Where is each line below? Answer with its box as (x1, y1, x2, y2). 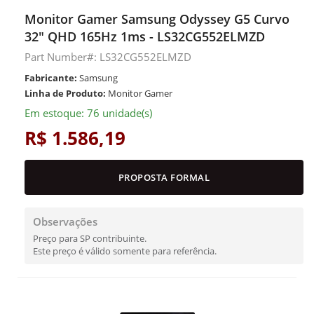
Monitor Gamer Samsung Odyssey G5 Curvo (25, 11, 289, 27)
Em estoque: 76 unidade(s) (25, 106, 152, 120)
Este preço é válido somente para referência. (33, 245, 217, 257)
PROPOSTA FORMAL (118, 171, 210, 184)
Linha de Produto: (25, 87, 106, 100)
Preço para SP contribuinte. (33, 232, 146, 245)
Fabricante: (25, 71, 77, 84)
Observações (33, 214, 97, 228)
